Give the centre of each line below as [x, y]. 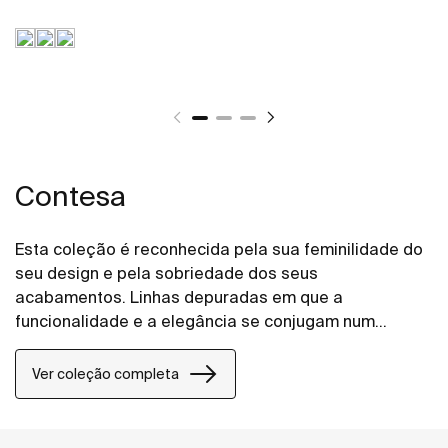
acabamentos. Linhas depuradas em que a [179, 297]
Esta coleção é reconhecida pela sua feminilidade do [219, 249]
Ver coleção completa [105, 373]
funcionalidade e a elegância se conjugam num [195, 321]
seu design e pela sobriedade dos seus [166, 273]
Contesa [70, 196]
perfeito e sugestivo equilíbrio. [132, 345]
